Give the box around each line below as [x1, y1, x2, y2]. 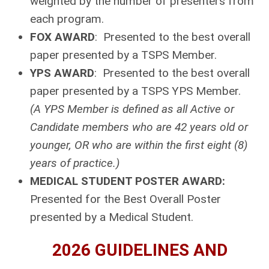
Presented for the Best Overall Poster [30, 192, 221, 206]
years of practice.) [30, 156, 119, 170]
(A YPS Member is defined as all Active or [30, 101, 234, 116]
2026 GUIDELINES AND [47, 240, 228, 260]
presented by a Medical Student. [30, 210, 193, 224]
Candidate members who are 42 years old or [30, 119, 248, 134]
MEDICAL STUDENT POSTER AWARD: [30, 174, 225, 188]
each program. [30, 11, 110, 26]
